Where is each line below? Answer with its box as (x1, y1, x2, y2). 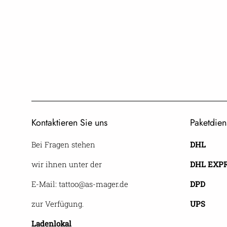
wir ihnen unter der (31, 159, 102, 169)
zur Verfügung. (31, 198, 84, 209)
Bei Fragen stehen (31, 139, 95, 149)
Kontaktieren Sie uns (31, 116, 107, 129)
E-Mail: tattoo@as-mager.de (31, 178, 128, 189)
